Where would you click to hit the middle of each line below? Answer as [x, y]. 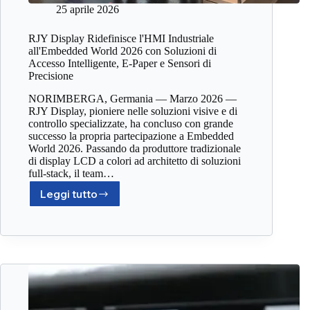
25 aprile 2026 [88, 10]
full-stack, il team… [71, 174]
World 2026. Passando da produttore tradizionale [135, 149]
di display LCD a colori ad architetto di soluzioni [135, 161]
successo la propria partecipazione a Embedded [131, 136]
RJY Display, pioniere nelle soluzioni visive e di [133, 111]
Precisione [51, 76]
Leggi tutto [69, 194]
